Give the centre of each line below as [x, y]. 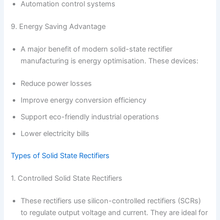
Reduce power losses [56, 83]
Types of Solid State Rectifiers [60, 156]
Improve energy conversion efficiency [84, 100]
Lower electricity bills [55, 133]
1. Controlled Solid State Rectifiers [67, 179]
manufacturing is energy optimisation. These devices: [110, 61]
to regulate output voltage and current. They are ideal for [114, 213]
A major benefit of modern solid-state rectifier [97, 49]
